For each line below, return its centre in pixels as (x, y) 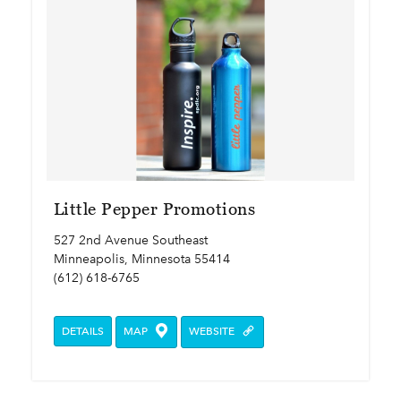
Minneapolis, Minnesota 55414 (142, 259)
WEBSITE (213, 331)
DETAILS (83, 331)
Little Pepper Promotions (155, 209)
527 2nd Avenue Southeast (131, 240)
